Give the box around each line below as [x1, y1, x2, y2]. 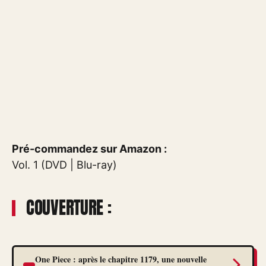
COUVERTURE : [26, 194, 112, 221]
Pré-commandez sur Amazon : [12, 142, 167, 155]
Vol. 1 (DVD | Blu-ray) [12, 158, 117, 171]
